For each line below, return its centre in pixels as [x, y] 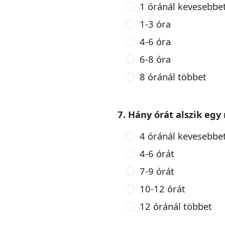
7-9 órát [157, 171]
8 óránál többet [173, 77]
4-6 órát [157, 153]
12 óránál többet [176, 206]
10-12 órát [162, 189]
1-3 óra [155, 24]
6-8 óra [155, 59]
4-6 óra [155, 41]
